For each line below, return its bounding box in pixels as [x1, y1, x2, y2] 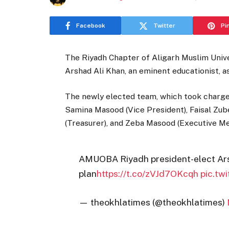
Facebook [76, 22, 105, 29]
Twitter [153, 22, 175, 29]
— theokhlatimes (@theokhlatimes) [78, 196, 227, 208]
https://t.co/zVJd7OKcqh [96, 168, 198, 179]
